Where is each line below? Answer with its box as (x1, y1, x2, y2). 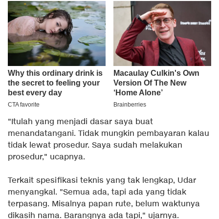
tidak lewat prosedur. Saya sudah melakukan (8, 140, 182, 151)
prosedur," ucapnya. (8, 152, 85, 163)
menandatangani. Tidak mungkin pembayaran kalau (8, 129, 209, 139)
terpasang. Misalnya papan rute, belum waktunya (8, 199, 200, 210)
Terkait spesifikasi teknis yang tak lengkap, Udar (8, 175, 196, 186)
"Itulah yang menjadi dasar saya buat (8, 117, 153, 128)
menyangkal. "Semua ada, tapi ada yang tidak (8, 187, 186, 198)
